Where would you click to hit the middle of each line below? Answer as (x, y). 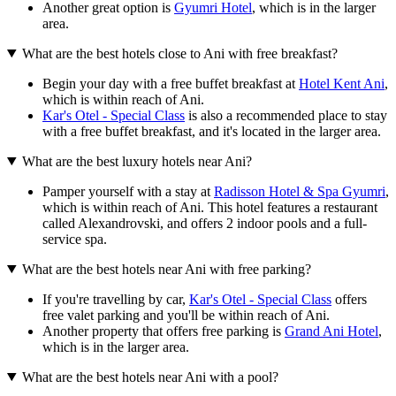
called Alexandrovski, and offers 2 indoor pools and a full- (205, 223)
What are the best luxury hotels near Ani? (137, 161)
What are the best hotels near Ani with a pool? (150, 377)
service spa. (75, 239)
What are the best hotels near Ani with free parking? (166, 269)
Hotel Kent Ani (342, 83)
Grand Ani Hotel (331, 331)
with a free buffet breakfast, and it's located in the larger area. (212, 131)
